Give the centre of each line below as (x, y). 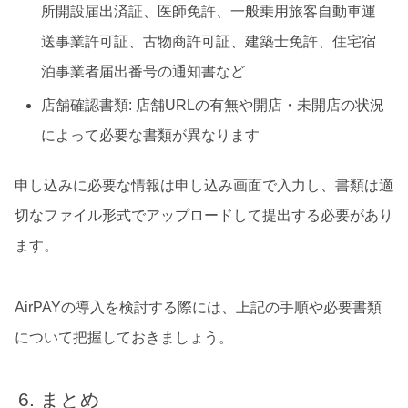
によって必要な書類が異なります (151, 135)
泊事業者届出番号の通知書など (143, 72)
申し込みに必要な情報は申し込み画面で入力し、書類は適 (204, 185)
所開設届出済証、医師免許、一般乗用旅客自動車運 (209, 12)
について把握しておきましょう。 (124, 338)
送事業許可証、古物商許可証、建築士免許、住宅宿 (209, 42)
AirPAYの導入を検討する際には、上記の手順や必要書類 (198, 308)
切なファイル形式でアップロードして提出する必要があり (204, 215)
